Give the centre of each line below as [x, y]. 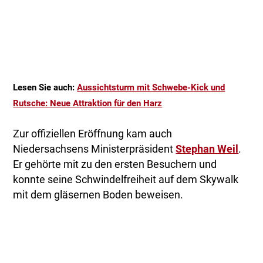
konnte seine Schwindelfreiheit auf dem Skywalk [126, 180]
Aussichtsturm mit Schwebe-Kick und [151, 88]
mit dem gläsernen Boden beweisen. [98, 195]
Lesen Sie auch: [45, 88]
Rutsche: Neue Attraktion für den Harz [88, 104]
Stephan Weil [207, 149]
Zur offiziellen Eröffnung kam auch [93, 134]
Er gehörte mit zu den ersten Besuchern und [115, 165]
